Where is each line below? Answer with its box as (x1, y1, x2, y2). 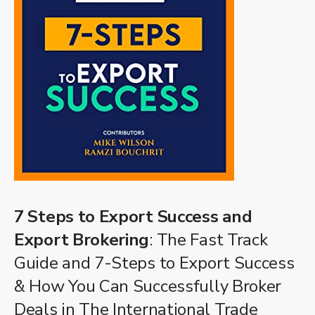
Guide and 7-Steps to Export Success (14, 252, 295, 275)
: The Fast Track (149, 229, 268, 252)
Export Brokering (14, 229, 150, 252)
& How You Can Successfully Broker (14, 275, 282, 298)
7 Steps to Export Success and (14, 205, 252, 229)
